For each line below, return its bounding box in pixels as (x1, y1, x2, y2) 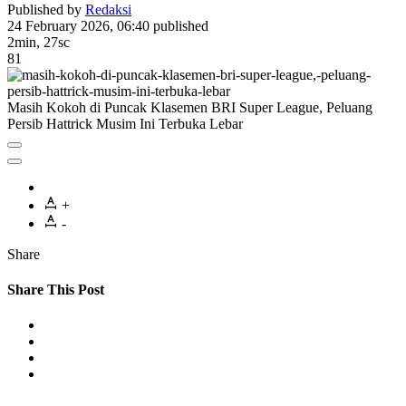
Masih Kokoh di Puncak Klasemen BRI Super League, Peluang (7, 99, 372, 115)
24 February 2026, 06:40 (7, 17, 150, 34)
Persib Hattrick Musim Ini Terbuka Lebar (7, 115, 243, 131)
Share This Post (7, 282, 104, 298)
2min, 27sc (7, 34, 70, 50)
